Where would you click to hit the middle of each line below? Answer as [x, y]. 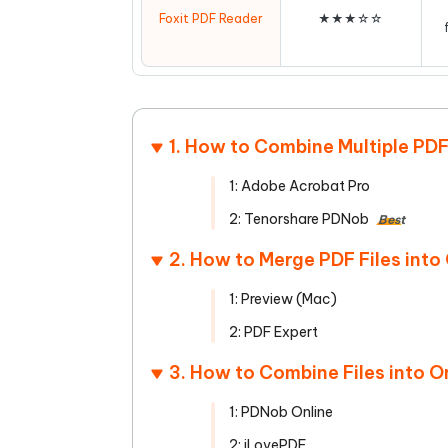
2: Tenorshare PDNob [299, 219]
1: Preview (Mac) [283, 299]
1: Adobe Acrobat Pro [299, 186]
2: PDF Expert [273, 332]
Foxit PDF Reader [211, 18]
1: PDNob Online [281, 412]
